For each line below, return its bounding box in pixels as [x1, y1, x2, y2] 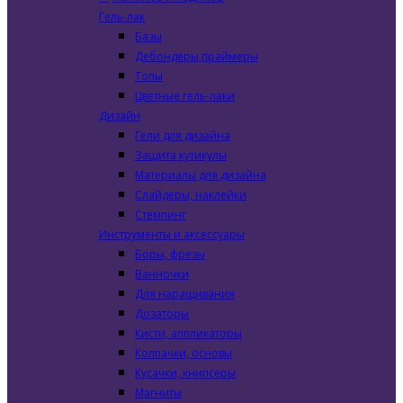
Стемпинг [135, 207, 186, 222]
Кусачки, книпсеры [135, 365, 236, 381]
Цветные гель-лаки [135, 88, 235, 103]
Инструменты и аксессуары [99, 227, 245, 242]
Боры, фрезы [135, 246, 205, 262]
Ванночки [135, 266, 189, 282]
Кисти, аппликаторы [135, 326, 242, 341]
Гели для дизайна [135, 128, 230, 143]
